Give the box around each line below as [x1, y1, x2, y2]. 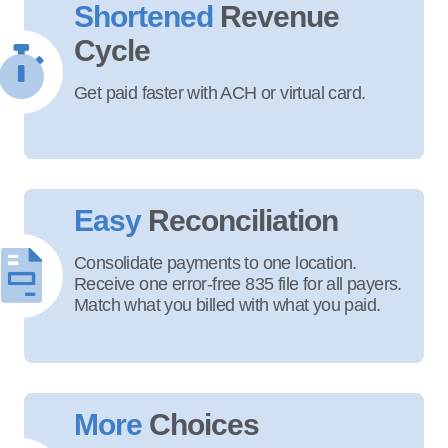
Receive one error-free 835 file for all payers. [74, 274, 402, 294]
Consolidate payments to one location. [74, 253, 357, 273]
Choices [149, 408, 259, 441]
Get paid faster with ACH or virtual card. [74, 83, 366, 103]
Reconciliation [148, 204, 338, 237]
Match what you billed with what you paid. [74, 295, 381, 315]
